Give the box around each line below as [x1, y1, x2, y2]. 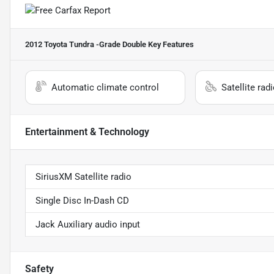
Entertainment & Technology [25, 126, 149, 138]
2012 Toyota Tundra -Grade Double [25, 40, 146, 50]
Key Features [146, 40, 194, 50]
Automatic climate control [51, 82, 159, 94]
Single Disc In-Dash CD [35, 195, 129, 207]
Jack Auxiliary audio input [35, 219, 140, 231]
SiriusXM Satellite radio [35, 171, 131, 183]
